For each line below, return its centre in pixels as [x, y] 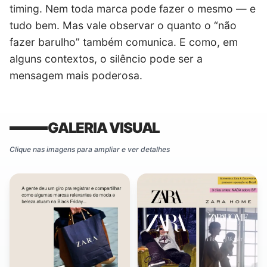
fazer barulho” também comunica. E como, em [124, 42]
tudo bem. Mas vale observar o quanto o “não [123, 26]
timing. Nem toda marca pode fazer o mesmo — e [133, 9]
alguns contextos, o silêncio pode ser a [106, 59]
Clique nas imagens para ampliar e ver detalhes [90, 150]
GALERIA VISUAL [104, 128]
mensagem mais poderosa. [76, 76]
